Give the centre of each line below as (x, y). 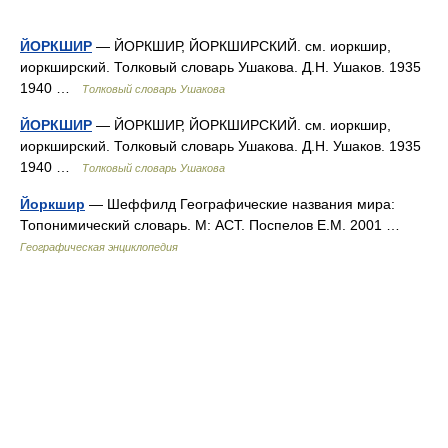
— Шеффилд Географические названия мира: (240, 204)
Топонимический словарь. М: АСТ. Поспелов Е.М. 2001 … (214, 225)
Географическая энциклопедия (99, 247)
